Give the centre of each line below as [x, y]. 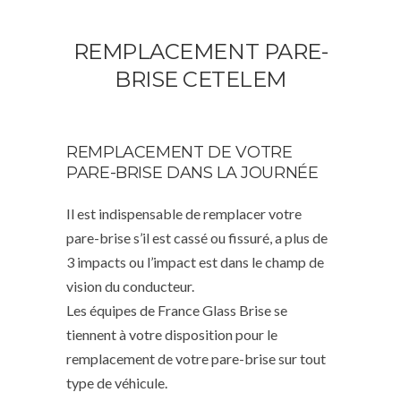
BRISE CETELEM [200, 79]
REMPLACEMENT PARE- [200, 51]
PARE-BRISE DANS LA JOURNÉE [192, 172]
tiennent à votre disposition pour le [172, 334]
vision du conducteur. [130, 286]
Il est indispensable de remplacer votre [184, 213]
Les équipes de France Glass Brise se [177, 310]
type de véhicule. [117, 382]
